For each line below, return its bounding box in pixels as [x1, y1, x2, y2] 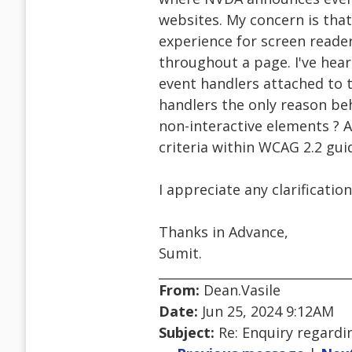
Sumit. [159, 244, 202, 263]
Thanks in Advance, [159, 222, 288, 242]
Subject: [159, 323, 214, 343]
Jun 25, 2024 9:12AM [198, 302, 334, 321]
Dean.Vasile [200, 280, 280, 300]
